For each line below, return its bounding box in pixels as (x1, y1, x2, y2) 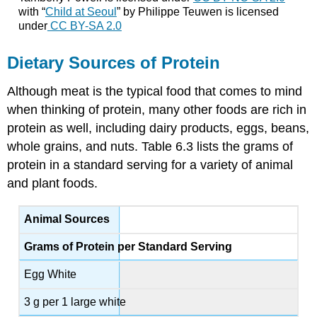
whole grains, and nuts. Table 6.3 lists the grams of (7, 139, 294, 154)
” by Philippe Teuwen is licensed (116, 5, 279, 18)
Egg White (24, 268, 77, 281)
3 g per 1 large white (24, 296, 127, 309)
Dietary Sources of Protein (7, 53, 221, 73)
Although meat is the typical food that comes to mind (7, 84, 303, 99)
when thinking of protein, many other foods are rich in (7, 103, 307, 117)
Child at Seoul (45, 5, 117, 18)
